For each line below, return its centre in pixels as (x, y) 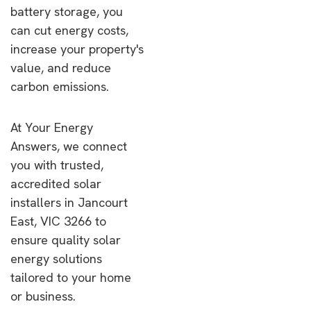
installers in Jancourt (69, 202)
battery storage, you (67, 11)
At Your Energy (52, 127)
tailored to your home (71, 277)
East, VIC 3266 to (58, 221)
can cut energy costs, (69, 30)
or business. (43, 296)
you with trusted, (57, 165)
